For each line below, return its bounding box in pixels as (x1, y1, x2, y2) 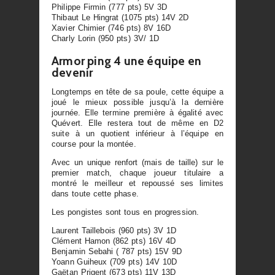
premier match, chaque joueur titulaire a (52, 168, 223, 178)
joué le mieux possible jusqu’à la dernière (52, 98, 223, 107)
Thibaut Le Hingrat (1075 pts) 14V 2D (52, 12, 189, 22)
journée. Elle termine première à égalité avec (52, 108, 223, 118)
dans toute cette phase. (52, 189, 139, 199)
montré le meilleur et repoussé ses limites (52, 179, 223, 188)
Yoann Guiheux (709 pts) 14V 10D (52, 257, 177, 266)
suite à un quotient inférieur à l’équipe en (52, 129, 223, 139)
